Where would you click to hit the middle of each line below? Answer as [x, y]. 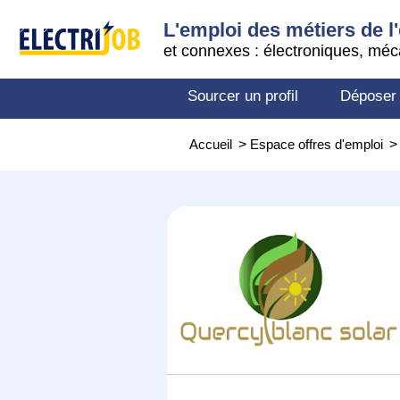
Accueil [211, 144]
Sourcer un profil [243, 96]
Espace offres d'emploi [317, 144]
